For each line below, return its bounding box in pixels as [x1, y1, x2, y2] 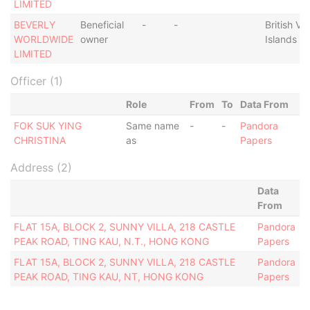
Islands [264, 33, 297, 45]
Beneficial [80, 19, 124, 30]
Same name [125, 120, 179, 131]
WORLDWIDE [13, 33, 73, 45]
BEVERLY [13, 19, 55, 30]
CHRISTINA [13, 134, 66, 146]
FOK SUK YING [13, 120, 82, 131]
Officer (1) [10, 74, 63, 88]
